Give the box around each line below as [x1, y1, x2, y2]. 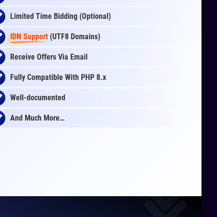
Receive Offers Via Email [10, 52, 88, 62]
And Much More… [10, 113, 65, 123]
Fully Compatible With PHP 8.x [10, 73, 106, 82]
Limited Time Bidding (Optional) [10, 12, 111, 21]
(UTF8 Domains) [48, 32, 100, 41]
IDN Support [10, 32, 48, 41]
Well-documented [10, 93, 65, 102]
